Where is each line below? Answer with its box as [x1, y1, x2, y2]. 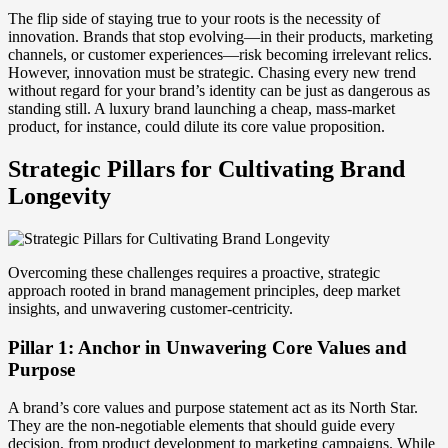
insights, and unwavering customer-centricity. [8, 300, 293, 317]
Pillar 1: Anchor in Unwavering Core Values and [8, 336, 407, 358]
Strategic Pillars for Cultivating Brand [8, 156, 405, 183]
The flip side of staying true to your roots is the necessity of [8, 10, 380, 28]
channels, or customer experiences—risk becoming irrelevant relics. [8, 46, 432, 64]
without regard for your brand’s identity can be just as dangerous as [8, 82, 430, 100]
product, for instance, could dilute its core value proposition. [8, 118, 385, 136]
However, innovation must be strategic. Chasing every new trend [8, 64, 416, 82]
